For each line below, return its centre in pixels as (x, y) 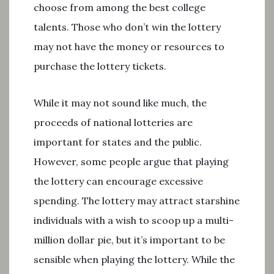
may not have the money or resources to (129, 46)
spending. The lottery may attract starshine (137, 201)
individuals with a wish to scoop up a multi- (134, 220)
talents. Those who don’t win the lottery (127, 27)
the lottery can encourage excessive (118, 181)
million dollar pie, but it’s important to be (129, 240)
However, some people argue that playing (131, 161)
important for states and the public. (118, 142)
